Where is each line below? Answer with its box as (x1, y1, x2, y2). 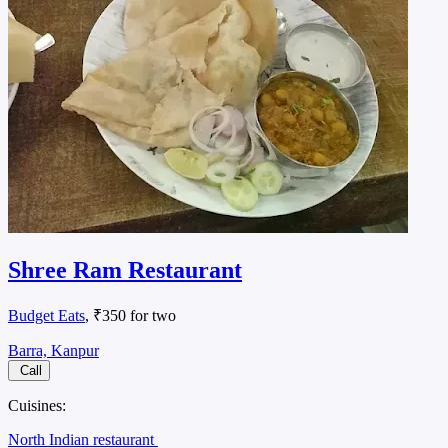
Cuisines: (8, 396, 66, 414)
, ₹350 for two (85, 306, 176, 324)
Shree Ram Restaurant (8, 256, 242, 283)
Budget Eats (8, 306, 85, 324)
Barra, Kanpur (8, 341, 99, 359)
